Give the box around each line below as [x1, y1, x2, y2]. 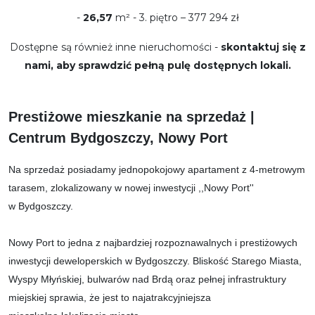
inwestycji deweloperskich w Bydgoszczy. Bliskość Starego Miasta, [8, 255, 302, 266]
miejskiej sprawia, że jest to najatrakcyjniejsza [8, 291, 211, 303]
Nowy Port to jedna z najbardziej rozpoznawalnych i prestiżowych [8, 236, 297, 248]
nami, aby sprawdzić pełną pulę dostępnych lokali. [24, 58, 291, 72]
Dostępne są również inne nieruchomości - [9, 40, 221, 53]
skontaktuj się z [220, 40, 306, 53]
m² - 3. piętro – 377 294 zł [115, 11, 239, 24]
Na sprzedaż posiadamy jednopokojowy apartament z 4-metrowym [8, 163, 305, 175]
